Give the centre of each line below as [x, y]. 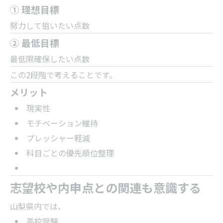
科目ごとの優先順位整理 [70, 153]
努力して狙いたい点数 [50, 25]
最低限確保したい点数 [50, 59]
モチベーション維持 [62, 123]
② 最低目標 [35, 43]
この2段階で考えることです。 [63, 75]
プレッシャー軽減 [58, 138]
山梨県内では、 [38, 206]
